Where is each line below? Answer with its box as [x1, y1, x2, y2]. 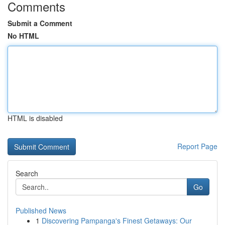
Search [16, 168, 38, 178]
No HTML [8, 31, 39, 41]
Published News [16, 205, 66, 215]
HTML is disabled [8, 113, 63, 123]
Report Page [177, 141, 217, 151]
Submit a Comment [8, 18, 72, 28]
